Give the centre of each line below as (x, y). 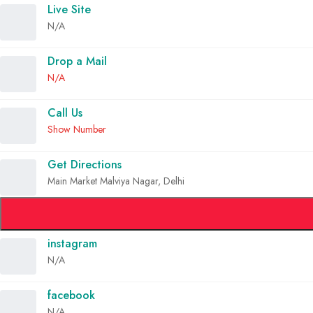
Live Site (69, 10)
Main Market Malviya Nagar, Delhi (116, 181)
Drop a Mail (77, 61)
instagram (72, 244)
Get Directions (85, 165)
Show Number (77, 130)
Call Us (65, 113)
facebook (71, 296)
